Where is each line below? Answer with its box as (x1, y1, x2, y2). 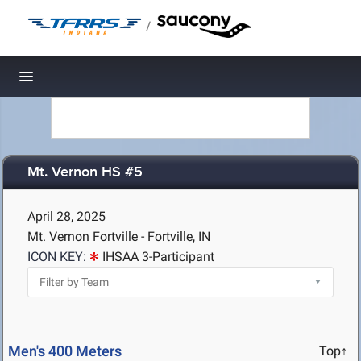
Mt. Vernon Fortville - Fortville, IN (27, 229, 210, 244)
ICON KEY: (27, 249, 86, 264)
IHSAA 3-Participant (102, 249, 214, 264)
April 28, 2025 (27, 209, 106, 224)
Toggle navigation (27, 73, 135, 89)
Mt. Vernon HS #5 (27, 164, 143, 182)
